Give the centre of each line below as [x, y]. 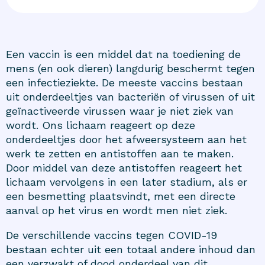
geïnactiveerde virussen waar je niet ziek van [120, 111]
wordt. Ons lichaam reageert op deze [101, 125]
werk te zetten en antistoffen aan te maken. [120, 153]
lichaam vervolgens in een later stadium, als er [127, 182]
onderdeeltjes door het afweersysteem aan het [126, 139]
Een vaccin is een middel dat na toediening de [123, 54]
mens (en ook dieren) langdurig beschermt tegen [130, 68]
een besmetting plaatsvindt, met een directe [121, 196]
